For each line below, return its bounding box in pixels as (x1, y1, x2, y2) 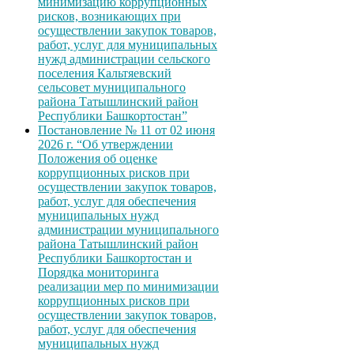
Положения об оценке (38, 151, 157, 165)
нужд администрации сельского (38, 51, 210, 66)
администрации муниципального (38, 222, 219, 236)
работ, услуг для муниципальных (38, 37, 217, 51)
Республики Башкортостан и (38, 250, 192, 265)
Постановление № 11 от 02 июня (38, 122, 215, 137)
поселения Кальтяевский (38, 66, 171, 80)
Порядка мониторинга (38, 265, 159, 279)
